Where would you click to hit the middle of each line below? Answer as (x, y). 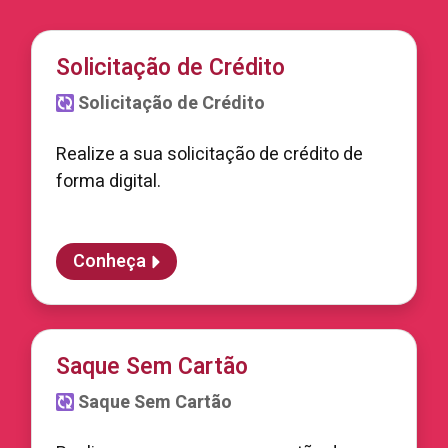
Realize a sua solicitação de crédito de (209, 154)
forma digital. (108, 181)
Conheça (109, 261)
